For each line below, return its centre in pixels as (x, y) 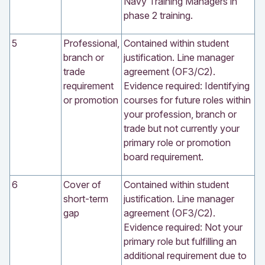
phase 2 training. (158, 15)
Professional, (91, 43)
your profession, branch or (180, 114)
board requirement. (164, 156)
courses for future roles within (187, 100)
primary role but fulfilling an (180, 241)
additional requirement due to (185, 255)
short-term (86, 198)
